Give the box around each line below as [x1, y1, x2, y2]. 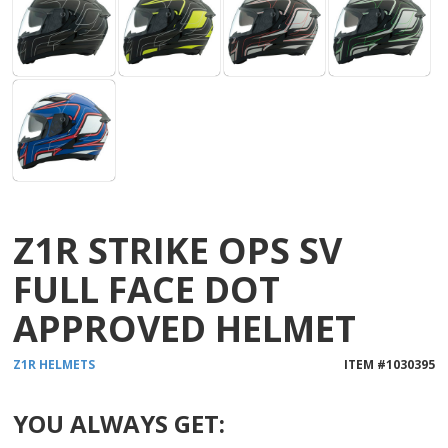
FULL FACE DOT [13, 264, 281, 314]
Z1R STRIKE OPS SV [13, 225, 343, 275]
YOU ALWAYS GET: [13, 406, 226, 440]
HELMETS [39, 355, 96, 373]
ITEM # [343, 355, 386, 373]
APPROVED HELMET [13, 303, 357, 353]
